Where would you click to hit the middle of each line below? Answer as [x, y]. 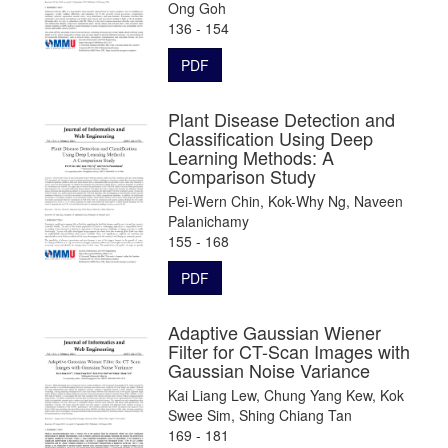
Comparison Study [242, 175]
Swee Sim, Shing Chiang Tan [260, 414]
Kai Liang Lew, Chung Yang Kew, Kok [286, 394]
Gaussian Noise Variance [269, 369]
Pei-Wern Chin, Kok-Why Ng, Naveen [285, 200]
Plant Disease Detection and [281, 118]
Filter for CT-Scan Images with [289, 350]
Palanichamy [208, 220]
